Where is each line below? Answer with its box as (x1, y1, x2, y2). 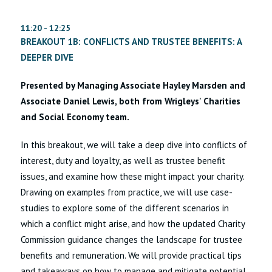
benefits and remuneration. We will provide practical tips (21, 250, 242, 262)
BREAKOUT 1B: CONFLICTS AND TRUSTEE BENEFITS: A (21, 36, 242, 48)
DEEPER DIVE (21, 52, 74, 64)
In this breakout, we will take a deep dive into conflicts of (21, 139, 248, 151)
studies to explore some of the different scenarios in (21, 202, 229, 214)
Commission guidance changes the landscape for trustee (21, 234, 243, 246)
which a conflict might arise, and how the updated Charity (21, 218, 245, 230)
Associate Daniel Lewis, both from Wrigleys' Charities (21, 95, 241, 107)
